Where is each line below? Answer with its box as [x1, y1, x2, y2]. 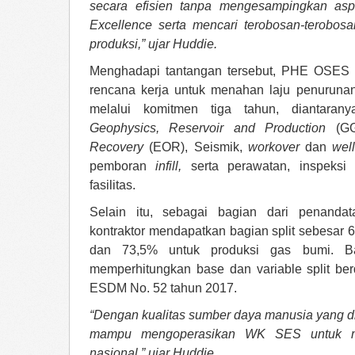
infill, [155, 159, 182, 173]
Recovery [90, 140, 143, 154]
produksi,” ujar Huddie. [90, 37, 217, 51]
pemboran [90, 159, 156, 173]
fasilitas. [90, 178, 136, 192]
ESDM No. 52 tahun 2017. [90, 281, 237, 295]
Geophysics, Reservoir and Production [90, 121, 326, 135]
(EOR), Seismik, [143, 140, 248, 154]
